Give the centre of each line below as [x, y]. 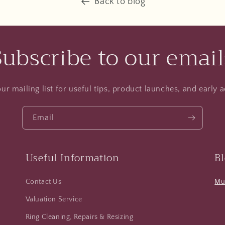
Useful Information [72, 158]
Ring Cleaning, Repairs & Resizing [79, 217]
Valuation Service [54, 200]
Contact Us [43, 182]
